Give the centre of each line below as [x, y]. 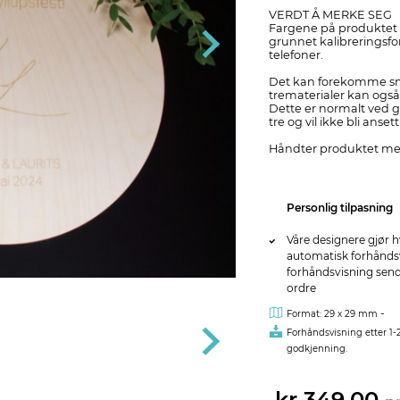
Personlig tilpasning [339, 208]
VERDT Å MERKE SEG [330, 15]
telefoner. [296, 55]
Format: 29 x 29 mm [332, 314]
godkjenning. [317, 349]
